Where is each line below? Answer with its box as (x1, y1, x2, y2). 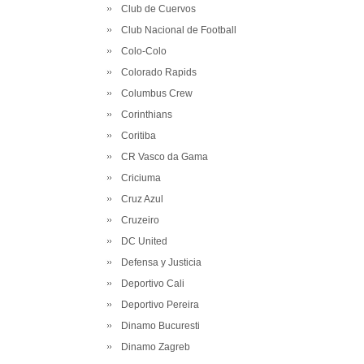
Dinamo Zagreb (116, 341, 190, 353)
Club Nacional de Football (116, 24, 236, 36)
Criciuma (116, 172, 161, 184)
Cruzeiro (116, 214, 159, 226)
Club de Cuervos (116, 3, 196, 15)
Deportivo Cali (116, 278, 184, 289)
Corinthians (116, 109, 172, 120)
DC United (116, 236, 167, 247)
